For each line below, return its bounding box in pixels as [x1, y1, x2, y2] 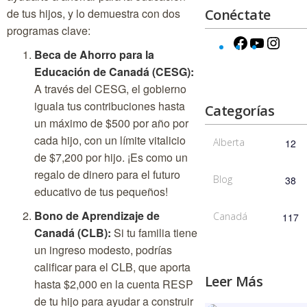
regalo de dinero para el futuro [34, 167, 180, 183]
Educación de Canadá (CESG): [34, 64, 194, 80]
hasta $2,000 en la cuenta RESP [34, 276, 193, 293]
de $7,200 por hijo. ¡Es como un [34, 149, 188, 166]
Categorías [204, 101, 275, 121]
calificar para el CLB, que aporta [34, 259, 191, 275]
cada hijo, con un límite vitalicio [34, 132, 186, 149]
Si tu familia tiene [111, 225, 197, 241]
